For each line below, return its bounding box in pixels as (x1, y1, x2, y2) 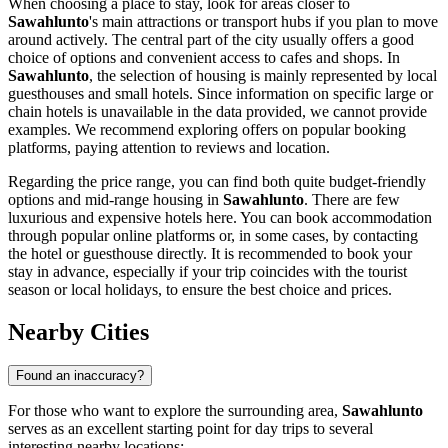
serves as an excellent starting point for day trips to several (8, 420, 373, 438)
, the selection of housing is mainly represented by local (89, 66, 437, 84)
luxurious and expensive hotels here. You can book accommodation (8, 208, 432, 226)
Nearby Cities (8, 318, 149, 345)
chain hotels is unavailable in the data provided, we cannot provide (8, 102, 427, 120)
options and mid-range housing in (8, 190, 223, 208)
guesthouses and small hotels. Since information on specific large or (8, 84, 433, 102)
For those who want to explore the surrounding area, (8, 402, 342, 420)
